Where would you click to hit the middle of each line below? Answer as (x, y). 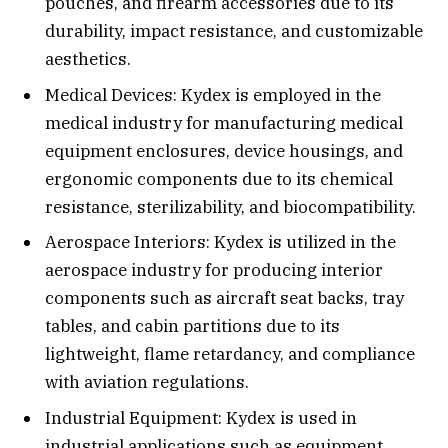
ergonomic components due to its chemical (219, 178)
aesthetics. (88, 59)
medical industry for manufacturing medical (224, 122)
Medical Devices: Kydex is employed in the (213, 94)
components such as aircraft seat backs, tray (224, 298)
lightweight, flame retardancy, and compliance (230, 354)
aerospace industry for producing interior (214, 270)
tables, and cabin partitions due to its (192, 326)
